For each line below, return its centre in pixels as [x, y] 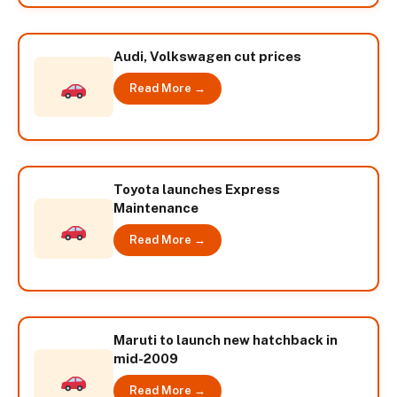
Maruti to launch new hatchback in [226, 340]
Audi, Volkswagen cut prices [207, 57]
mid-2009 [146, 359]
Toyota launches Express [197, 189]
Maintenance [156, 207]
